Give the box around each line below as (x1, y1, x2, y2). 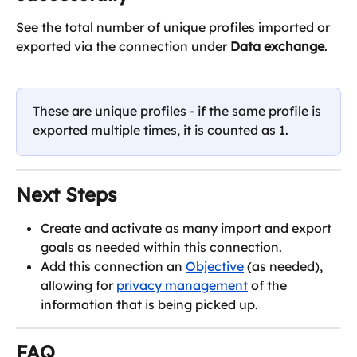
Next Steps (16, 182, 117, 206)
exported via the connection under (16, 37, 230, 54)
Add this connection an (41, 257, 186, 274)
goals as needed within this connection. (41, 238, 282, 255)
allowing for (41, 277, 116, 293)
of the (248, 277, 290, 293)
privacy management (116, 277, 248, 293)
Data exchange (230, 37, 324, 54)
